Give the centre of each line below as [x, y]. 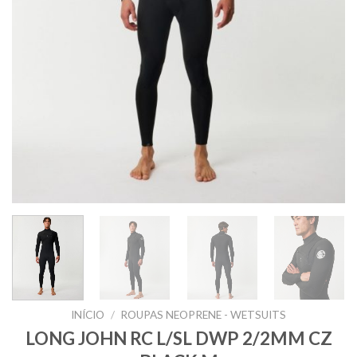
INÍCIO [88, 314]
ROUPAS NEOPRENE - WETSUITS [203, 314]
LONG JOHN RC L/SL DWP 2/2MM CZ [178, 338]
